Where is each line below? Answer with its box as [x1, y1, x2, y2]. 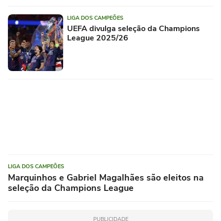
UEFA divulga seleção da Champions [67, 23, 200, 35]
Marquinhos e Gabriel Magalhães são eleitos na [8, 172, 204, 184]
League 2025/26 [67, 33, 128, 44]
